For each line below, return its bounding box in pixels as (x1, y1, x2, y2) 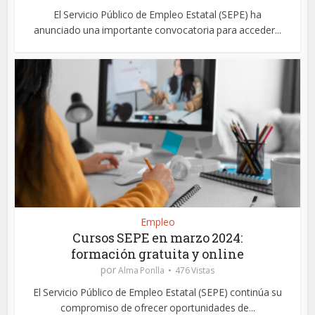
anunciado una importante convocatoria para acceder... (34, 23, 281, 37)
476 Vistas (175, 264, 214, 277)
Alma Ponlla (118, 264, 165, 277)
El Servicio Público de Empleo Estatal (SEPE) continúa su (33, 285, 282, 300)
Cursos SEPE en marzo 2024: (72, 229, 243, 247)
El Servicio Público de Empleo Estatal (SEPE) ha (53, 8, 262, 22)
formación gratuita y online (71, 245, 244, 263)
